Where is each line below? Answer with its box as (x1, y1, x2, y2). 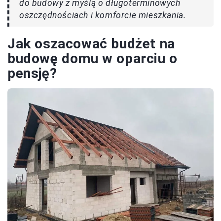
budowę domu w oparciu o (7, 50, 178, 67)
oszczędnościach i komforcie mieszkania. (19, 10, 186, 21)
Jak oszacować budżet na (7, 36, 175, 52)
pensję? (7, 65, 57, 82)
